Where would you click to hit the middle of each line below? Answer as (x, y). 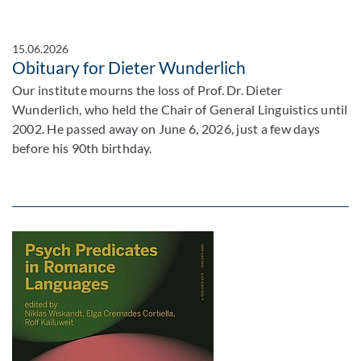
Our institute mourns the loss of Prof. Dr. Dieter (147, 90)
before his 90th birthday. (82, 148)
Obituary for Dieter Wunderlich (129, 67)
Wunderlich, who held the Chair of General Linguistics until (180, 109)
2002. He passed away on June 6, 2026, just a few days (166, 129)
